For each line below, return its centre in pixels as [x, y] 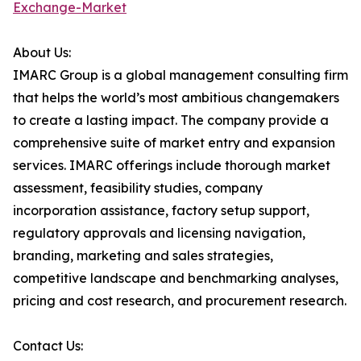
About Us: [42, 53]
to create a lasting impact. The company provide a [171, 120]
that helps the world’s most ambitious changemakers [176, 98]
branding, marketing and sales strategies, [143, 256]
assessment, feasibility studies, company [138, 188]
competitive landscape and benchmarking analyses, [176, 278]
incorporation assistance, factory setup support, [161, 211]
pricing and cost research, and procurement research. [180, 301]
